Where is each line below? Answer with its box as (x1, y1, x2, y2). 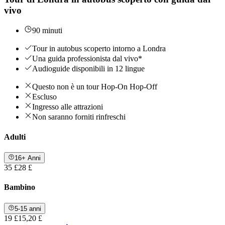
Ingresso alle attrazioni (32, 102, 103, 111)
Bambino (4, 183, 35, 192)
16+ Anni (15, 154, 41, 162)
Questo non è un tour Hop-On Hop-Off (32, 82, 157, 91)
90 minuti (32, 26, 62, 35)
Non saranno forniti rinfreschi (32, 113, 126, 122)
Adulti (4, 132, 26, 141)
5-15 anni (15, 204, 42, 212)
